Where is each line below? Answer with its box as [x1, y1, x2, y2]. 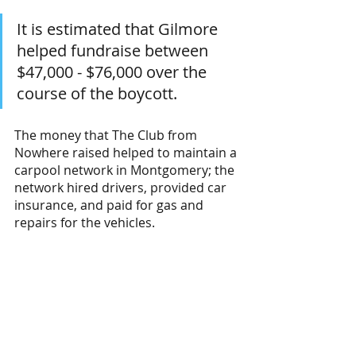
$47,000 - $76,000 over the [17, 61, 211, 83]
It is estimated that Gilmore [17, 18, 222, 41]
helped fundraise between [17, 40, 212, 62]
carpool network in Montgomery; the [14, 161, 238, 180]
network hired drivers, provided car [14, 179, 230, 197]
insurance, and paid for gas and [14, 196, 207, 215]
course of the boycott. [17, 83, 181, 105]
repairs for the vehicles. [14, 214, 158, 232]
